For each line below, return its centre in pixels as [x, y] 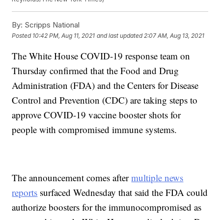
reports [25, 192]
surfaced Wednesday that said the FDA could [123, 192]
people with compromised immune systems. [95, 130]
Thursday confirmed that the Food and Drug [96, 71]
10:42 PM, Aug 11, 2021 [64, 35]
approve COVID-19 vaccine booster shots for [96, 115]
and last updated [120, 35]
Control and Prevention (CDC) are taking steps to [105, 100]
